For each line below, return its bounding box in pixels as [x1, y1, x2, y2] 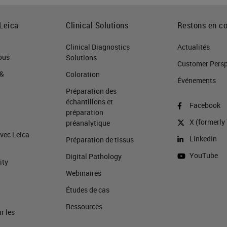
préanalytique [66, 118, 110, 128]
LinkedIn [189, 133, 217, 143]
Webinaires [66, 168, 102, 178]
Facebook [189, 100, 220, 110]
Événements [177, 75, 216, 85]
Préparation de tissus [66, 134, 134, 144]
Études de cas [66, 184, 110, 195]
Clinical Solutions [66, 19, 129, 31]
